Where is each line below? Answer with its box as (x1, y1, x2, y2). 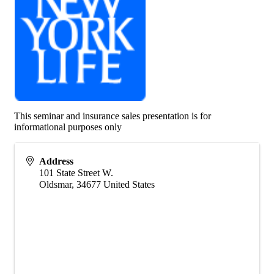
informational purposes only (14, 121, 122, 132)
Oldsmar (39, 179, 72, 190)
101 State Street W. (39, 167, 113, 178)
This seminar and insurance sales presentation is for (14, 110, 211, 121)
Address (39, 155, 73, 166)
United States (103, 179, 155, 190)
